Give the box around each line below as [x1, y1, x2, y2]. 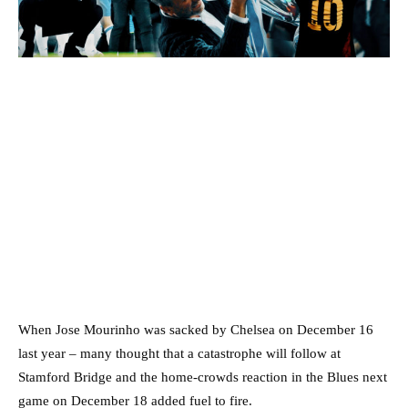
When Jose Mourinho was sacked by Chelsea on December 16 [18, 321, 373, 337]
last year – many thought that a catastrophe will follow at [18, 345, 341, 361]
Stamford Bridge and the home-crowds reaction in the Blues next [18, 369, 387, 384]
